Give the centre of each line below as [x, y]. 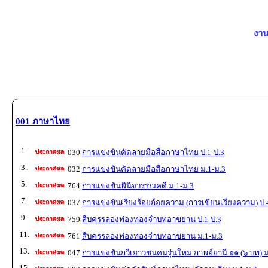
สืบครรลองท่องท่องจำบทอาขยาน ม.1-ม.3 [152, 236]
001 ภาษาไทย [43, 121]
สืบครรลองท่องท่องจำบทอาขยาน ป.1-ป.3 [152, 219]
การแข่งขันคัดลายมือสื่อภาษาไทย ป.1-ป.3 [153, 152]
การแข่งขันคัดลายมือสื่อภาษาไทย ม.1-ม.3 [154, 169]
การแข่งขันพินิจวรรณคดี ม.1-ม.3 [138, 185]
